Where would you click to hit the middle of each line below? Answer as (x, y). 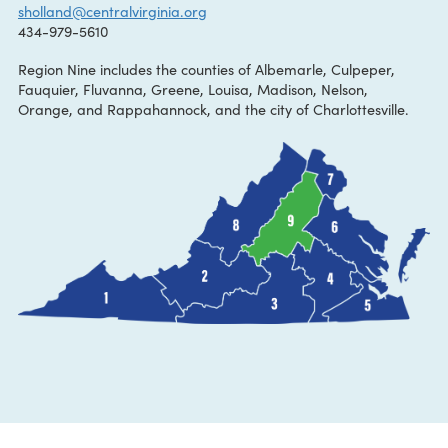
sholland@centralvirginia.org (125, 62)
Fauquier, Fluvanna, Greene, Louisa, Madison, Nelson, (214, 148)
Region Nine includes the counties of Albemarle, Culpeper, (229, 126)
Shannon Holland (82, 39)
